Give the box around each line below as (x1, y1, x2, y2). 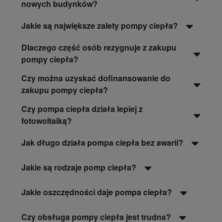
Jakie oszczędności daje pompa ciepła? (21, 186, 172, 198)
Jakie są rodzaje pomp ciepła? (21, 162, 136, 173)
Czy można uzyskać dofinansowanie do (21, 72, 170, 84)
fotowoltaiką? (21, 115, 72, 127)
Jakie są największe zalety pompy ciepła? (21, 20, 178, 32)
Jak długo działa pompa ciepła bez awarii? (21, 137, 183, 149)
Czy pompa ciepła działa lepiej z (21, 103, 143, 115)
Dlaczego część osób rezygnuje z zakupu (21, 42, 176, 54)
